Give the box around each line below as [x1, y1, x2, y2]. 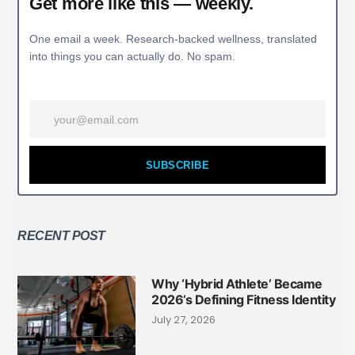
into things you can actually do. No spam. [29, 49, 235, 63]
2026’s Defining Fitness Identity [151, 292, 336, 308]
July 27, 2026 [151, 312, 216, 328]
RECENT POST [17, 229, 105, 243]
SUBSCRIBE [145, 158, 210, 171]
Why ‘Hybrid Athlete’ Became [151, 276, 323, 292]
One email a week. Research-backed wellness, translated [29, 32, 317, 45]
